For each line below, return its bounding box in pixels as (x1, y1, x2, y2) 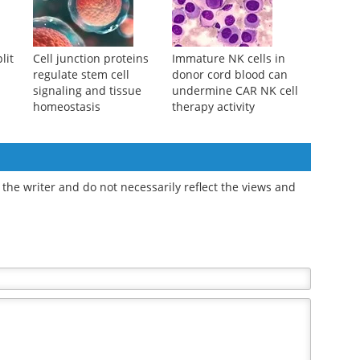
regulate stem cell (32, 67, 129, 83)
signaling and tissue (32, 83, 141, 99)
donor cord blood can (171, 67, 288, 83)
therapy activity (171, 99, 255, 115)
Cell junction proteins (32, 51, 149, 67)
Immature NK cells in (171, 51, 285, 67)
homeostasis (32, 99, 100, 115)
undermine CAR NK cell (171, 83, 298, 99)
